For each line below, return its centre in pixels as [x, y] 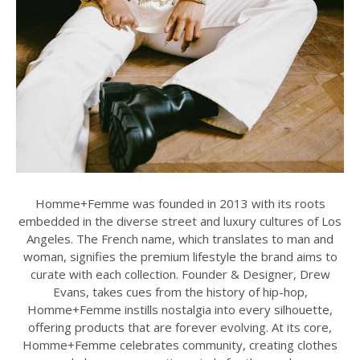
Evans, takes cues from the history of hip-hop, [180, 292]
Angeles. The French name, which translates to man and [180, 239]
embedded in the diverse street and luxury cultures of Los [180, 221]
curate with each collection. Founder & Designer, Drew [180, 274]
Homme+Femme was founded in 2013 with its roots [180, 204]
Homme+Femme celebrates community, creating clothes [180, 345]
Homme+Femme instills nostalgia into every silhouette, [180, 310]
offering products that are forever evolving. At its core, [180, 327]
